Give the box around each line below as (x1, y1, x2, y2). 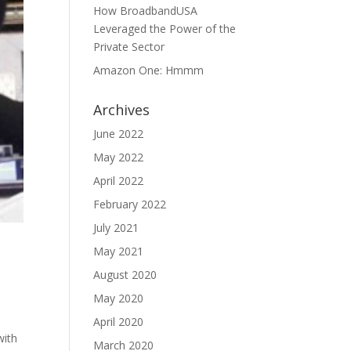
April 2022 (93, 173, 144, 188)
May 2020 (93, 291, 144, 306)
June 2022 (93, 126, 144, 141)
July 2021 (93, 220, 139, 235)
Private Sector (93, 39, 165, 54)
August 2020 (93, 267, 157, 282)
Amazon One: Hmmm (93, 63, 204, 78)
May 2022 (93, 150, 144, 165)
